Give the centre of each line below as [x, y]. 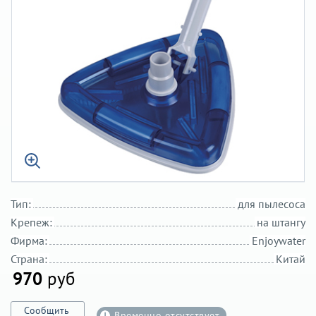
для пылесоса [272, 203]
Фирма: [29, 240]
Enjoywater [279, 240]
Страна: [29, 259]
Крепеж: [31, 222]
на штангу [281, 222]
